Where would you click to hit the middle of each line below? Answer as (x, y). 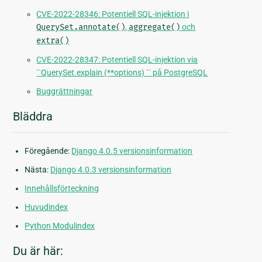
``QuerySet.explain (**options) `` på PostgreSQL (122, 73)
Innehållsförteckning (62, 189)
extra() (53, 41)
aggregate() (155, 27)
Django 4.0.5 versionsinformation (132, 151)
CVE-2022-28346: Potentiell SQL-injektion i (113, 14)
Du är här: (38, 251)
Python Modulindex (60, 226)
